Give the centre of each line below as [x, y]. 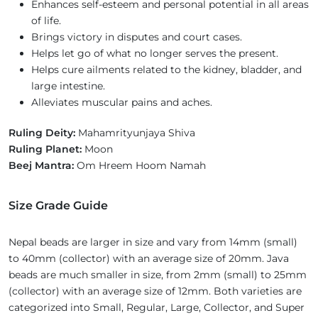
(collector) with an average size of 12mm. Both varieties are [155, 291]
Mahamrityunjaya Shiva [138, 133]
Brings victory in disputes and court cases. [137, 37]
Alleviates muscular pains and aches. [122, 103]
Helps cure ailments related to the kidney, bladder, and [166, 70]
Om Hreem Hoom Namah [143, 166]
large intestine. [68, 86]
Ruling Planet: [45, 149]
